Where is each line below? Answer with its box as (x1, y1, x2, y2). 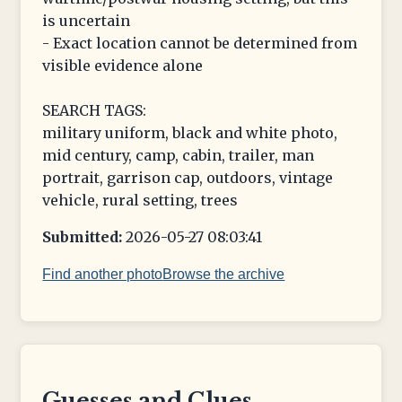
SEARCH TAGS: (42, 101, 147, 120)
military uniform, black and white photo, (42, 124, 338, 143)
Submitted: (42, 228, 123, 247)
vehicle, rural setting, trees (42, 191, 239, 210)
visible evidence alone (42, 57, 204, 75)
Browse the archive (162, 267, 285, 283)
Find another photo (42, 267, 163, 283)
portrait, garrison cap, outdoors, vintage (42, 169, 334, 188)
